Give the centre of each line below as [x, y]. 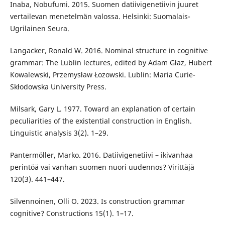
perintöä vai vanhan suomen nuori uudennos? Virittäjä [102, 167]
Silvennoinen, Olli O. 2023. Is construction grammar [97, 201]
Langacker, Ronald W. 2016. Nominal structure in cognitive [109, 51]
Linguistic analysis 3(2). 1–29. [59, 133]
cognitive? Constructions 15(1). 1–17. [72, 213]
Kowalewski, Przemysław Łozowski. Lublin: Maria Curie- [102, 75]
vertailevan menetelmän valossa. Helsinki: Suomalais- [100, 17]
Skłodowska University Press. [58, 87]
